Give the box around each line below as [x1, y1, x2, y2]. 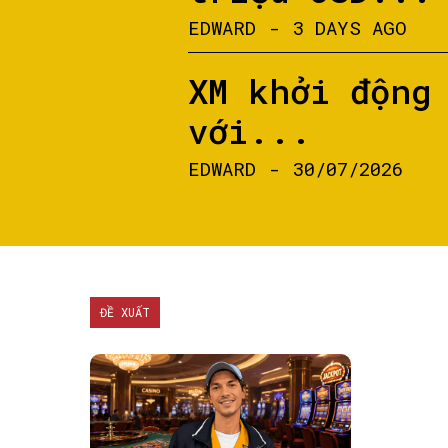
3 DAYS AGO [293, 15, 407, 40]
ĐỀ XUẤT [100, 304, 150, 320]
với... [188, 108, 311, 153]
